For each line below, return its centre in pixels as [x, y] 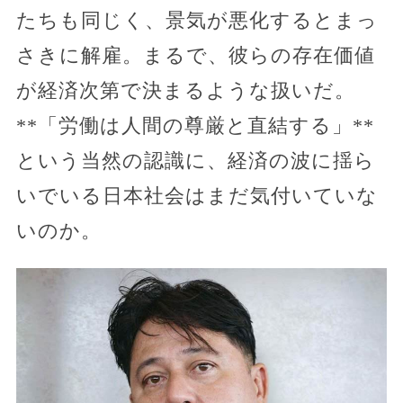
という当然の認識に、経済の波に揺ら [195, 161]
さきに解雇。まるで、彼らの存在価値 [195, 55]
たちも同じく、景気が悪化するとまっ [197, 20]
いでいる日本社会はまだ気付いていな [197, 196]
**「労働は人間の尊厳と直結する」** [195, 125]
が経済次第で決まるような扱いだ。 [185, 90]
